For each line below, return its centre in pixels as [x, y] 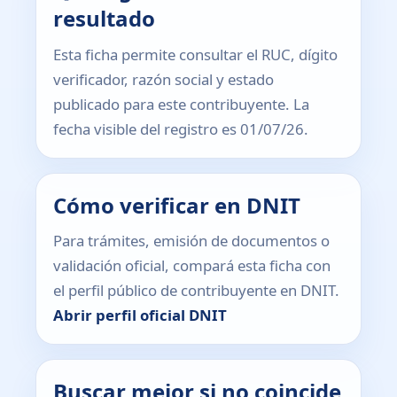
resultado [105, 19]
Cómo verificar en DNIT [177, 205]
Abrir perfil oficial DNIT [140, 315]
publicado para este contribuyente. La [182, 104]
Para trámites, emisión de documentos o [192, 241]
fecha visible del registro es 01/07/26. [181, 128]
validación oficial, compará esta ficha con [192, 266]
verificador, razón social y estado [164, 79]
